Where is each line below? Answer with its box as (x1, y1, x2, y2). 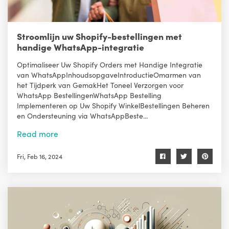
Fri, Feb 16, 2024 (16, 151, 62, 161)
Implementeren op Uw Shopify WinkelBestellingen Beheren (16, 100, 210, 111)
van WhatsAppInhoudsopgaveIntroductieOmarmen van (16, 70, 201, 80)
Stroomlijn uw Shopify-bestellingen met (16, 30, 182, 43)
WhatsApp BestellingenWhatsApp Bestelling (16, 90, 162, 101)
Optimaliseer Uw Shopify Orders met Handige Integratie (16, 59, 202, 70)
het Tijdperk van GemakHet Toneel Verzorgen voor (16, 80, 184, 90)
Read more (16, 128, 58, 140)
